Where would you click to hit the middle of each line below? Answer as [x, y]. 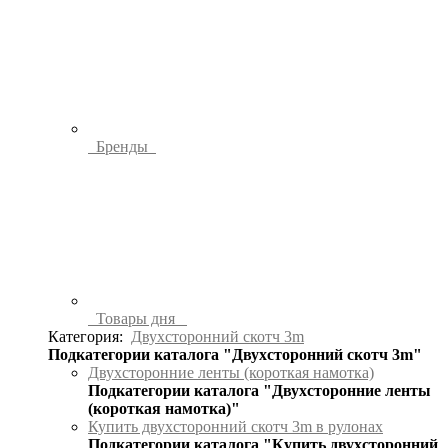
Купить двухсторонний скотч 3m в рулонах [235, 426]
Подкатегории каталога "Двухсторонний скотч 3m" [235, 354]
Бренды [122, 146]
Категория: [89, 336]
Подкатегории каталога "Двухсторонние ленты [259, 390]
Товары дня [135, 318]
